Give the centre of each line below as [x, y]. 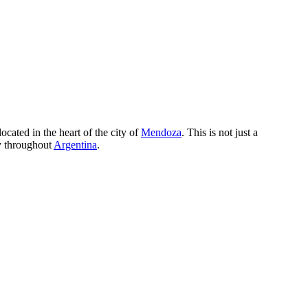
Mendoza [161, 132]
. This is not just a [220, 132]
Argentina [75, 144]
